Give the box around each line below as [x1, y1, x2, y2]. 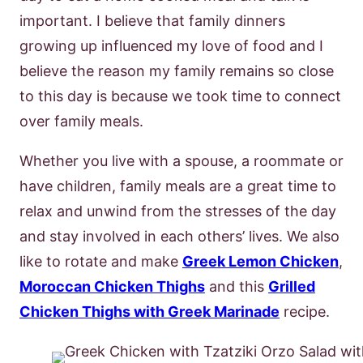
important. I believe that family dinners [19, 12, 285, 29]
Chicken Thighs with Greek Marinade [19, 303, 280, 320]
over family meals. [19, 113, 152, 130]
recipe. [280, 303, 334, 320]
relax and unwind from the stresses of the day [19, 203, 336, 220]
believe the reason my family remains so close [19, 62, 334, 79]
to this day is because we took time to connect [19, 88, 341, 105]
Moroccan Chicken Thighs [19, 278, 205, 295]
